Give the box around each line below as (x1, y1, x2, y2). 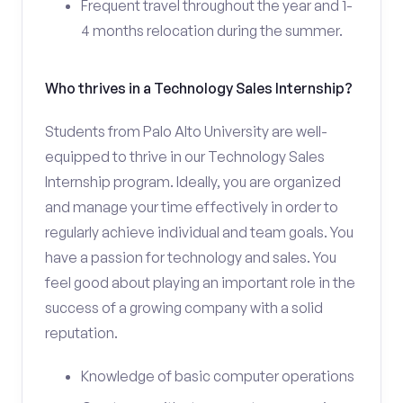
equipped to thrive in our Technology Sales (45, 148, 325, 166)
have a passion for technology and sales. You (45, 248, 336, 266)
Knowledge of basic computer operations (81, 367, 354, 385)
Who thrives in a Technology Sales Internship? (45, 79, 353, 97)
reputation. (45, 324, 118, 342)
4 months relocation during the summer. (81, 22, 343, 40)
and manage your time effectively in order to (45, 198, 338, 216)
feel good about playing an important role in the (45, 273, 355, 291)
